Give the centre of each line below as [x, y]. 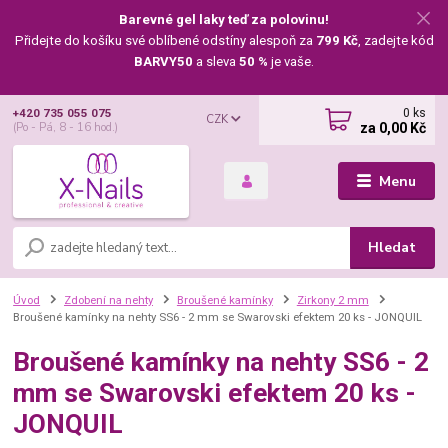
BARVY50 [163, 61]
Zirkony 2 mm [332, 299]
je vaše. [291, 61]
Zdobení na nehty [108, 299]
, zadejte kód [395, 40]
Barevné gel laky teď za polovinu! [224, 19]
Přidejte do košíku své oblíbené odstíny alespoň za [165, 40]
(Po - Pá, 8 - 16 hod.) [66, 127]
